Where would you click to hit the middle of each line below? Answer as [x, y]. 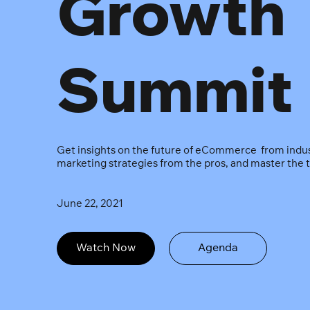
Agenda [218, 249]
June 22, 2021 [90, 205]
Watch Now [106, 249]
